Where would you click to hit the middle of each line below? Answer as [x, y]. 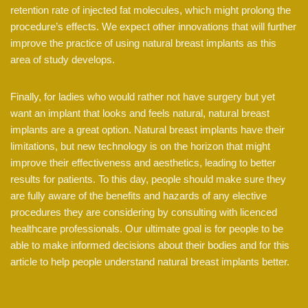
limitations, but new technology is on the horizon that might [140, 146]
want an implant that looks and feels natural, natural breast [140, 113]
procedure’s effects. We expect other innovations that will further [153, 27]
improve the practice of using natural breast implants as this [143, 43]
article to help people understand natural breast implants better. [150, 262]
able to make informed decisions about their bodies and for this [150, 245]
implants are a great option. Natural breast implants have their [147, 130]
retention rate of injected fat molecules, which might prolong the [151, 10]
